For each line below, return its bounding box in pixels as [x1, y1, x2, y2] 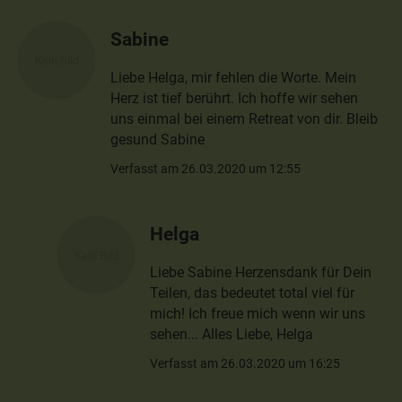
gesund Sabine [110, 130, 205, 148]
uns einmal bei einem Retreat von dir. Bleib [110, 109, 379, 127]
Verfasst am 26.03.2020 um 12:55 [110, 161, 301, 176]
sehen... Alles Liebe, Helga [150, 325, 314, 343]
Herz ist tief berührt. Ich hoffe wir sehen [110, 89, 359, 107]
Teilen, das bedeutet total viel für [150, 284, 355, 301]
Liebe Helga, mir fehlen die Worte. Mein [110, 68, 357, 86]
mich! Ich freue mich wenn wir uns [150, 304, 366, 322]
